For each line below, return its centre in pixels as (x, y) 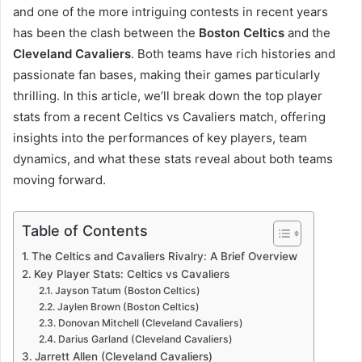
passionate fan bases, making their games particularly (166, 75)
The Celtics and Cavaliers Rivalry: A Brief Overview (164, 257)
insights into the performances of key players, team (160, 138)
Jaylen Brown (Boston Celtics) (128, 307)
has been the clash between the (106, 33)
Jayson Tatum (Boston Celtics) (127, 291)
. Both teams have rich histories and (233, 54)
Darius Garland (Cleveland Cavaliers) (145, 339)
